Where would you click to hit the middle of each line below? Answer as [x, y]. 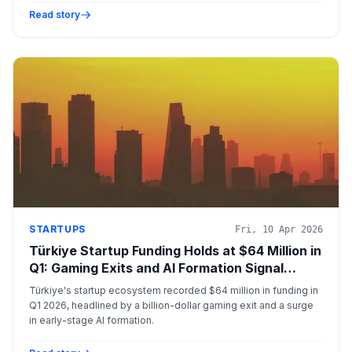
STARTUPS [57, 229]
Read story [55, 15]
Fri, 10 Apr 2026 [279, 230]
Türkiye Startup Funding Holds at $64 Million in [175, 251]
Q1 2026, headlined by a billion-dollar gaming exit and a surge [171, 306]
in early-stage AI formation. [92, 321]
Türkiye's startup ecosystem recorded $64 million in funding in [174, 291]
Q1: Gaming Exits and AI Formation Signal [156, 268]
